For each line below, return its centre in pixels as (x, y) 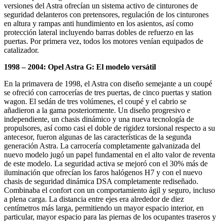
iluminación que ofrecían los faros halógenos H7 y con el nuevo (103, 172)
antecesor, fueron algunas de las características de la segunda (98, 137)
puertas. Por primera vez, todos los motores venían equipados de (104, 41)
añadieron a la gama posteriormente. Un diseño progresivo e (97, 110)
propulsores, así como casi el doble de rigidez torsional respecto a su (110, 128)
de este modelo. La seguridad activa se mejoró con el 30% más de (106, 163)
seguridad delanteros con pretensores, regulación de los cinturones (106, 14)
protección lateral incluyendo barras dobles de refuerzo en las (99, 32)
